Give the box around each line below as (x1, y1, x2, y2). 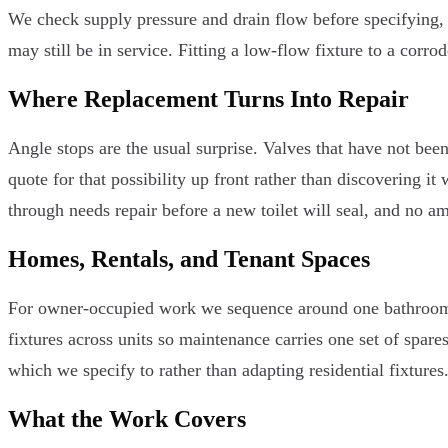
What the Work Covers (8, 405, 246, 432)
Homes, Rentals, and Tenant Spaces (8, 245, 370, 272)
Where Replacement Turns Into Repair (8, 86, 409, 113)
